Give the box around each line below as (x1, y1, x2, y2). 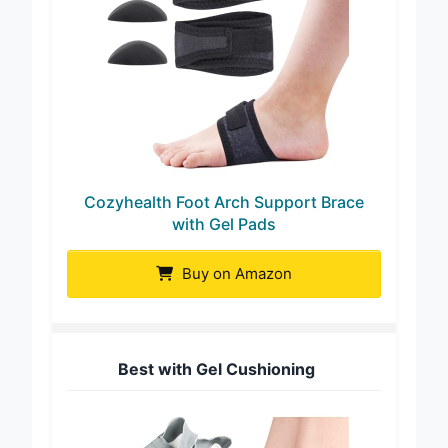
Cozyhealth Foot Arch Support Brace (84, 191, 364, 212)
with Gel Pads (172, 213, 276, 234)
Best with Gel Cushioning (118, 358, 315, 379)
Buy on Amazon (178, 263, 292, 283)
